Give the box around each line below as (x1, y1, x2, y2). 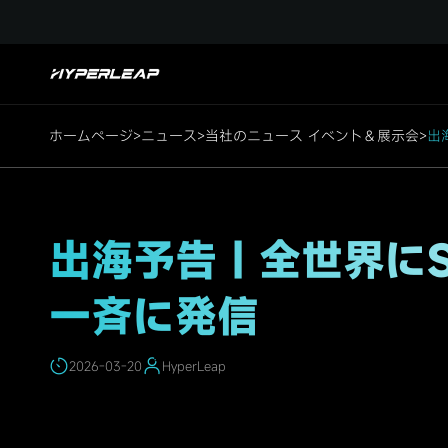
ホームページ (49, 125, 133, 145)
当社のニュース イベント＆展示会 (205, 125, 419, 145)
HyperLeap (162, 357, 226, 376)
